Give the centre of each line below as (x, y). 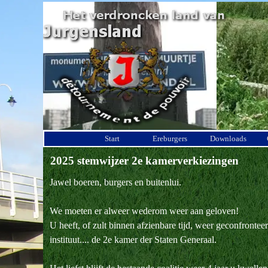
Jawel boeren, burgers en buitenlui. (116, 182)
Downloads (228, 138)
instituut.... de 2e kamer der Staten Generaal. (133, 240)
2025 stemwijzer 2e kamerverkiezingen (145, 161)
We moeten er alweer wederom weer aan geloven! (144, 211)
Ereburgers (170, 138)
